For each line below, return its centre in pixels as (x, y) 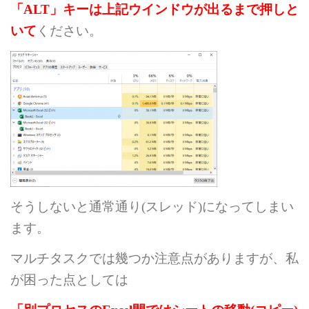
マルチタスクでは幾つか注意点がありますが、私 (154, 258)
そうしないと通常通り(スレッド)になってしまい (152, 206)
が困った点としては (69, 279)
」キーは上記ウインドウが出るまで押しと (174, 10)
